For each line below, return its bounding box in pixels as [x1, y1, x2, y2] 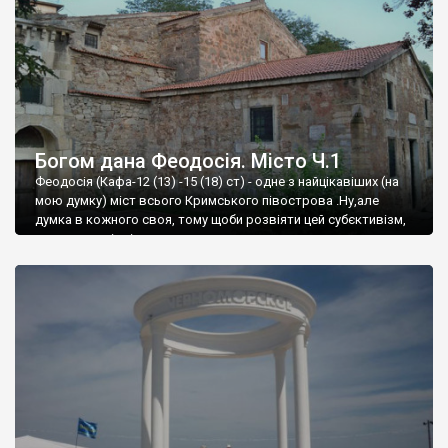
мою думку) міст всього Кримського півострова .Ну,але [35, 192, 379, 208]
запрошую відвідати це [35, 230, 179, 246]
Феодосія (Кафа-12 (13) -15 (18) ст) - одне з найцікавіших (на [35, 173, 399, 189]
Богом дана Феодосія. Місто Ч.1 [35, 148, 341, 173]
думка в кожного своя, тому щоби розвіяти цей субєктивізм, [35, 211, 406, 227]
